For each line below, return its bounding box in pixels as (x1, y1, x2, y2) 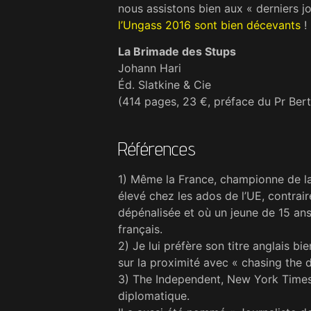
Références (118, 136, 196, 160)
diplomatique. (118, 288, 190, 303)
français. (118, 221, 162, 236)
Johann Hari (118, 61, 181, 76)
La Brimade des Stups (118, 44, 236, 59)
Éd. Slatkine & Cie (118, 78, 211, 92)
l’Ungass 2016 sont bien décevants (118, 17, 301, 32)
